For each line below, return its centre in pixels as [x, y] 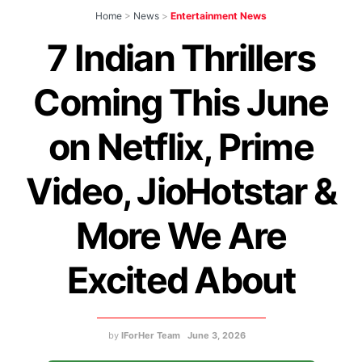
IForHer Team [150, 335]
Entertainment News [219, 16]
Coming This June [181, 103]
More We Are [181, 236]
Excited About [181, 281]
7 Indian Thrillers [181, 59]
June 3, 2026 [216, 335]
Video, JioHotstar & [181, 192]
